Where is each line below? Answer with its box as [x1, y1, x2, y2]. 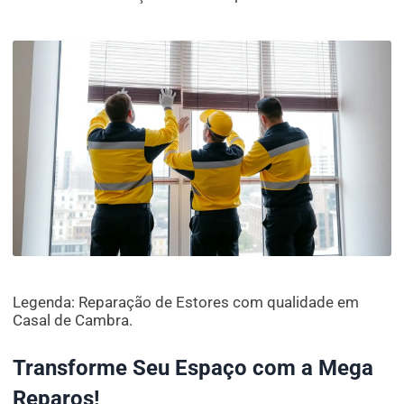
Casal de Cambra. [13, 311, 133, 330]
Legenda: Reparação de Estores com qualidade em [13, 293, 360, 312]
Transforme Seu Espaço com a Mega [13, 355, 374, 381]
